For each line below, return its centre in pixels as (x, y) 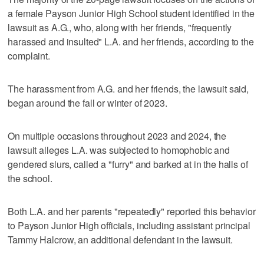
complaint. (29, 55)
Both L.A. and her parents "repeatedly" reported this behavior (132, 211)
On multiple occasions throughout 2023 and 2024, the (117, 136)
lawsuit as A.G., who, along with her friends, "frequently (120, 27)
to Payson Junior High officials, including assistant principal (129, 225)
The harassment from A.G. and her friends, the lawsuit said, (128, 88)
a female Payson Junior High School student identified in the (131, 13)
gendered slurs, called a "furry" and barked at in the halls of (128, 164)
